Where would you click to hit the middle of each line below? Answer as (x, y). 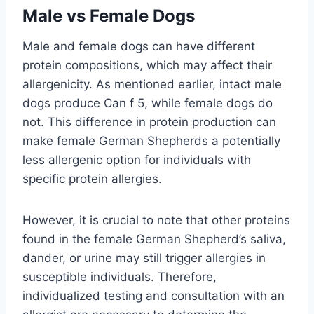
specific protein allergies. (92, 179)
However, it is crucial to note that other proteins (156, 220)
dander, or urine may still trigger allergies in (144, 258)
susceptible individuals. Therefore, (120, 277)
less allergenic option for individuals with (137, 160)
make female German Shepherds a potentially (151, 141)
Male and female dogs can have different (139, 47)
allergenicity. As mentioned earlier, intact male (152, 84)
